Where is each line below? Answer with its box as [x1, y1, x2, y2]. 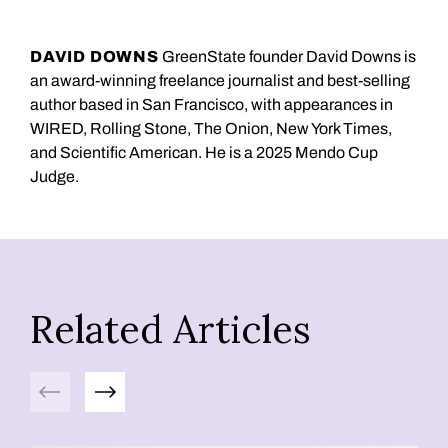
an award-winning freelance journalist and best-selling [30, 71, 410, 89]
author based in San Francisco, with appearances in [30, 95, 393, 113]
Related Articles [30, 304, 311, 353]
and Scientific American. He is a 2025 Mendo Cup [30, 143, 378, 161]
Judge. [30, 167, 79, 185]
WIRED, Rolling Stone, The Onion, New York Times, [30, 119, 392, 137]
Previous [30, 371, 100, 392]
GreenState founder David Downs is [158, 47, 416, 65]
